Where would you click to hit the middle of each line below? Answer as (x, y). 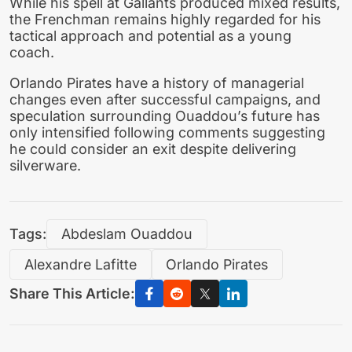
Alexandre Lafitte (80, 264)
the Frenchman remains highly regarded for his (165, 19)
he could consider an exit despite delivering (153, 148)
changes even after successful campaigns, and (165, 99)
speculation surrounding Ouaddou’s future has (165, 115)
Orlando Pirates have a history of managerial (157, 82)
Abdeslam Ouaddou (126, 234)
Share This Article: (72, 294)
